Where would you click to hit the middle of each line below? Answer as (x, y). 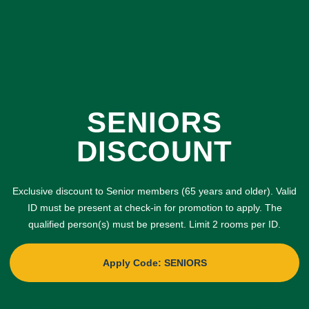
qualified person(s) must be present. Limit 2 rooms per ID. (154, 224)
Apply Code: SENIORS (154, 263)
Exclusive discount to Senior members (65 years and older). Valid (154, 191)
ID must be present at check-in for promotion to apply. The (154, 208)
